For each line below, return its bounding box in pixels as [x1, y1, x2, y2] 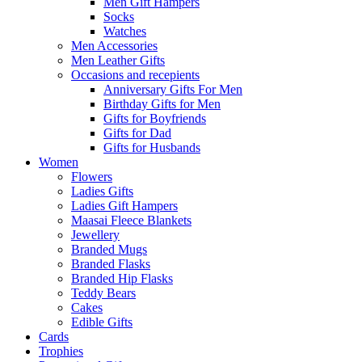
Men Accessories [71, 39, 158, 53]
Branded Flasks [71, 257, 150, 271]
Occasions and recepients [71, 68, 200, 82]
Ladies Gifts [71, 184, 133, 199]
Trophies [39, 344, 83, 359]
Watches [103, 24, 146, 39]
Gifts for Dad [103, 126, 171, 141]
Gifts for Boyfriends [103, 112, 206, 126]
